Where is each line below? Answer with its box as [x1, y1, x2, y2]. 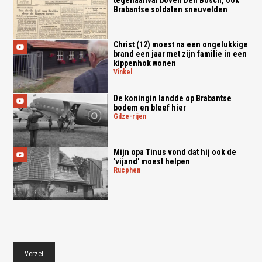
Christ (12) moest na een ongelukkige [113, 40, 248, 50]
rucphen [117, 166, 140, 174]
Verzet [25, 250, 44, 258]
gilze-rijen [118, 112, 146, 120]
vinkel [117, 68, 132, 77]
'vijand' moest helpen [113, 156, 190, 166]
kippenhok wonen [113, 58, 176, 68]
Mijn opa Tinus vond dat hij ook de [113, 147, 236, 157]
